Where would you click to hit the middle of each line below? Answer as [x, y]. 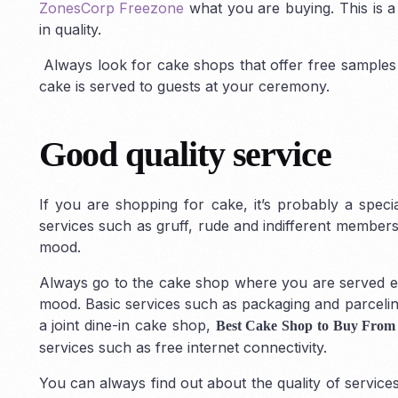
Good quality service [185, 154]
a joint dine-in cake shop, [127, 325]
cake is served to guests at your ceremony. [184, 86]
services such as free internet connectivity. [183, 347]
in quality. [70, 29]
